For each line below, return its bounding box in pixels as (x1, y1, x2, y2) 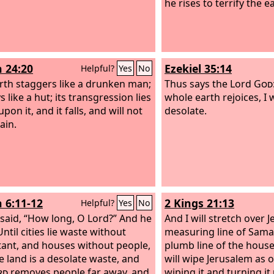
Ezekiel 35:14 (165, 61, 232, 76)
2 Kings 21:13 (165, 196, 234, 210)
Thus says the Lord (165, 76, 254, 91)
